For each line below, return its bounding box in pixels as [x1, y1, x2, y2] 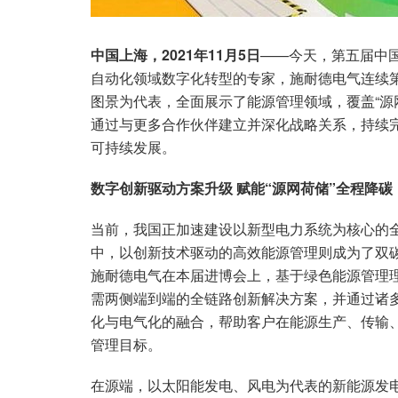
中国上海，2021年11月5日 [91, 44, 260, 65]
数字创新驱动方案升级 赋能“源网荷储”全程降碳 [91, 177, 393, 198]
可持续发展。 [91, 136, 176, 157]
